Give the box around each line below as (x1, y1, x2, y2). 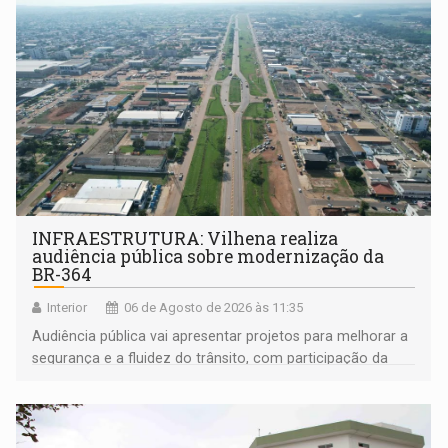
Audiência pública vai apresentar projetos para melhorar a (32, 328, 409, 345)
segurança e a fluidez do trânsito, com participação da (32, 350, 389, 367)
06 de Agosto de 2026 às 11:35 (124, 300, 304, 316)
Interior (47, 300, 88, 316)
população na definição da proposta (32, 372, 269, 389)
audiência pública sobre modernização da (32, 245, 385, 269)
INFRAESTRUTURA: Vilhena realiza (32, 227, 339, 251)
